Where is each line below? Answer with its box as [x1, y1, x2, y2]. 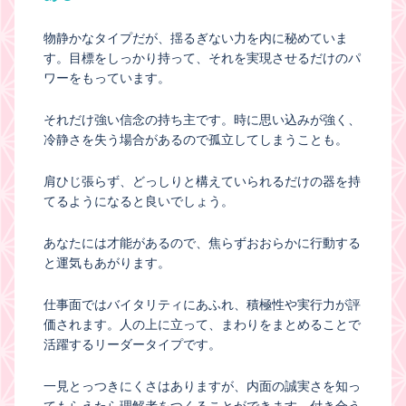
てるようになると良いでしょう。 [43, 194, 234, 209]
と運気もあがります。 [43, 256, 170, 271]
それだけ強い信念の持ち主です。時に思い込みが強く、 [43, 112, 361, 128]
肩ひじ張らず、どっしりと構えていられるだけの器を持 [43, 174, 361, 189]
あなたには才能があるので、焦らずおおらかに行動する [43, 236, 361, 251]
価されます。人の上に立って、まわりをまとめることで [43, 317, 361, 333]
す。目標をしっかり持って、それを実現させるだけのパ [43, 51, 361, 66]
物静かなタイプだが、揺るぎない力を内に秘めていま [43, 31, 348, 46]
